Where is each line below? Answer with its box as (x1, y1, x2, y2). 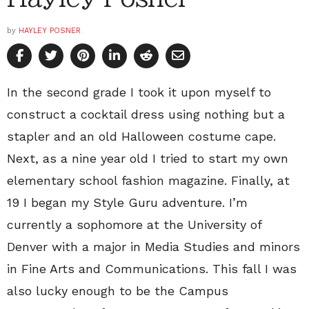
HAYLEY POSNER (19, 26, 81, 36)
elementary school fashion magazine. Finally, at (7, 173, 290, 188)
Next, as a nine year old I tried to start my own (7, 151, 288, 166)
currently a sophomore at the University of (7, 217, 261, 232)
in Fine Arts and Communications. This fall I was (7, 261, 297, 277)
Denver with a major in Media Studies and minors (7, 239, 300, 255)
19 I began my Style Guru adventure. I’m (7, 195, 248, 210)
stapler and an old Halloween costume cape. (7, 129, 276, 144)
